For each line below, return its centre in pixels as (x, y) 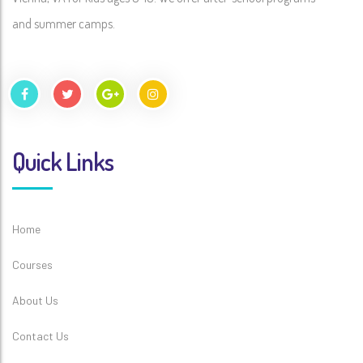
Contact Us (41, 336)
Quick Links (63, 162)
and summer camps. (64, 24)
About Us (35, 301)
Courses (32, 265)
